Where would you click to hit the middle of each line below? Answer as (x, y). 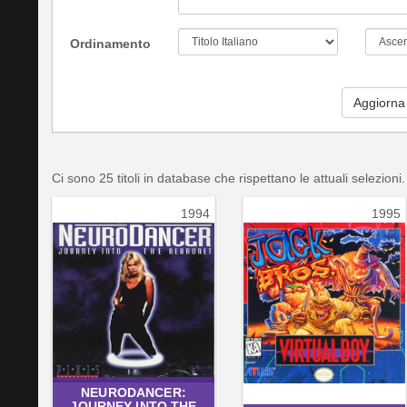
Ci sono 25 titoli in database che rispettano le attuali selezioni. (228, 178)
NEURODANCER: (134, 392)
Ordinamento (111, 43)
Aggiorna (379, 102)
